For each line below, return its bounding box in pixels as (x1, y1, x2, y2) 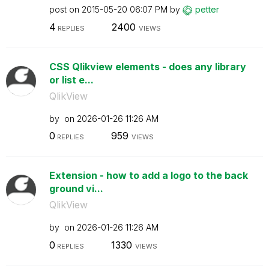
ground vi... (49, 183, 103, 195)
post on (49, 4, 82, 14)
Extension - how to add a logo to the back (49, 169, 248, 181)
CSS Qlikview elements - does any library (49, 60, 246, 73)
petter (195, 4, 219, 14)
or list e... (49, 73, 94, 86)
